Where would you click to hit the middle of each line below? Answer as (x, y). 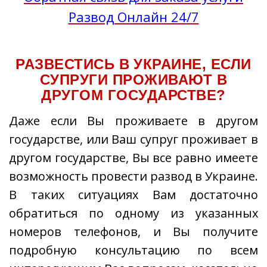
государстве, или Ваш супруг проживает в (133, 139)
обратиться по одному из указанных (133, 213)
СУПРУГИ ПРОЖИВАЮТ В (133, 80)
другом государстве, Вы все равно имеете (133, 158)
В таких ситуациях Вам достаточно (133, 195)
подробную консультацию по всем (133, 250)
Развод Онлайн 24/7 (133, 17)
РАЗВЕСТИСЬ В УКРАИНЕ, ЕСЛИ (133, 64)
